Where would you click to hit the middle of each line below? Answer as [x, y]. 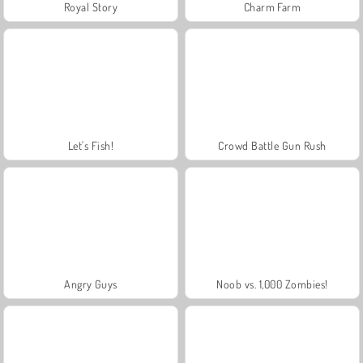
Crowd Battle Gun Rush [272, 145]
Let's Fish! [91, 145]
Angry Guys [91, 284]
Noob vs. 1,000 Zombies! [272, 284]
